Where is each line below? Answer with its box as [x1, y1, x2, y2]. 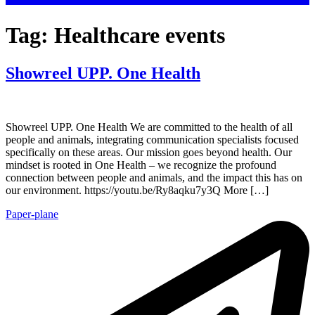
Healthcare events [54, 22, 225, 49]
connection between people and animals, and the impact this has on [6, 171, 302, 184]
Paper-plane [6, 207, 58, 220]
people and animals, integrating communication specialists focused [6, 133, 299, 146]
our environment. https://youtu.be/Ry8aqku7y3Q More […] [6, 184, 269, 196]
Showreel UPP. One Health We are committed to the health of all [6, 120, 292, 133]
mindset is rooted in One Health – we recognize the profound [6, 158, 276, 171]
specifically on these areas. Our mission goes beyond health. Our [6, 146, 292, 158]
